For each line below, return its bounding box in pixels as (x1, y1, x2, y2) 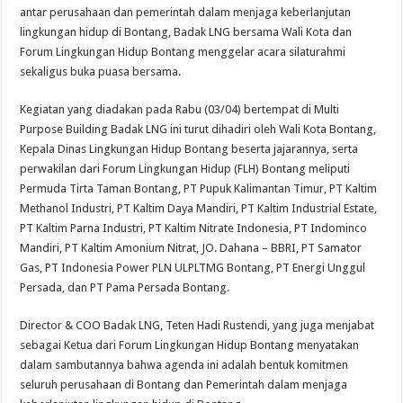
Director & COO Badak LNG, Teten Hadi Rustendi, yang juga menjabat (20, 318, 375, 333)
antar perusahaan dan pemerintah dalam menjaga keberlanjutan (20, 5, 352, 20)
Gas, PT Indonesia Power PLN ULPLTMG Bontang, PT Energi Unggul (20, 261, 366, 275)
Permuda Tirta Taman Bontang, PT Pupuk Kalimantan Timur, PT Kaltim (20, 182, 378, 196)
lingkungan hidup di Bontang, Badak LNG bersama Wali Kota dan (20, 25, 353, 40)
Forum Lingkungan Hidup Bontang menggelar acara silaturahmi (20, 45, 346, 59)
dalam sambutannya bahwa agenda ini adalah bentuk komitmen (20, 358, 349, 372)
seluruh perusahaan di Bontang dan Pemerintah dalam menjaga (20, 378, 348, 392)
